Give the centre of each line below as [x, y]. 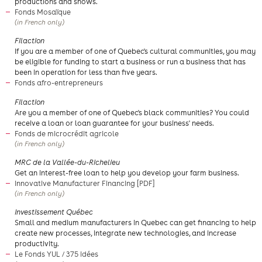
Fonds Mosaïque [44, 12]
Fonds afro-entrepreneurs [60, 83]
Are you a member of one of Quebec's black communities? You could [132, 113]
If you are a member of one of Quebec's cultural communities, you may [135, 51]
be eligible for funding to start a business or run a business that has [130, 62]
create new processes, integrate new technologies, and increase [125, 233]
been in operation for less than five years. [86, 72]
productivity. [37, 244]
